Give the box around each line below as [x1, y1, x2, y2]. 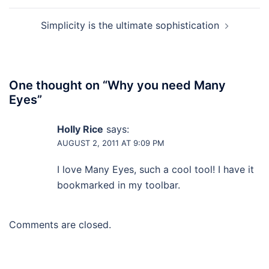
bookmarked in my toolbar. [57, 179, 180, 192]
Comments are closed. [9, 219, 111, 231]
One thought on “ [9, 78, 107, 93]
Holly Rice [57, 123, 103, 136]
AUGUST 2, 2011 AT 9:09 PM [57, 138, 165, 148]
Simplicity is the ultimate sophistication [40, 19, 219, 32]
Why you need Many [107, 78, 226, 93]
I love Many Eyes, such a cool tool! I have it [57, 163, 254, 176]
